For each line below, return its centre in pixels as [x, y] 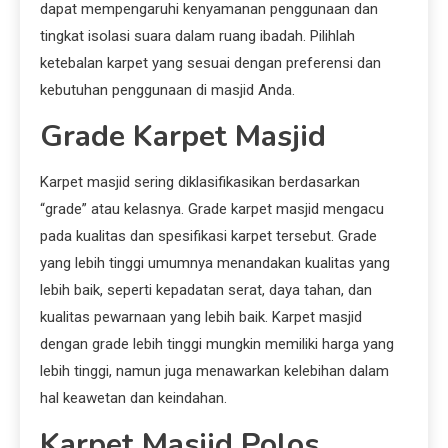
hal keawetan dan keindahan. [133, 398]
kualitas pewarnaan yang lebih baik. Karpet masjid [201, 317]
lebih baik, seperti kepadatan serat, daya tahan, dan [206, 290]
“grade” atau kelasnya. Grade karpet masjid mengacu [212, 209]
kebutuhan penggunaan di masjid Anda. [167, 90]
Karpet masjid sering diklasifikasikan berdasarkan [200, 182]
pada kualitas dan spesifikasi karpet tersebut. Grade [208, 236]
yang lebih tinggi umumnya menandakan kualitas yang [215, 263]
